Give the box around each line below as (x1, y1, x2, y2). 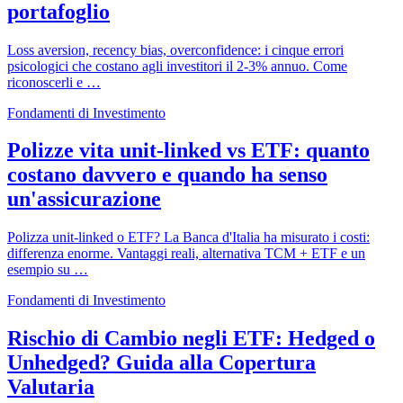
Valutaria (7, 375, 94, 399)
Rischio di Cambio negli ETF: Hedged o (7, 327, 375, 351)
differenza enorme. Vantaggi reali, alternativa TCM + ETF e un (7, 246, 365, 262)
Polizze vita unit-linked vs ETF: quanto (7, 139, 370, 163)
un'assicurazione (7, 187, 161, 211)
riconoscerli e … (7, 74, 101, 90)
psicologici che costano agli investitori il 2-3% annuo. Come (7, 58, 347, 74)
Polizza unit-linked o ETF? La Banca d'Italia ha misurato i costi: (7, 229, 370, 246)
